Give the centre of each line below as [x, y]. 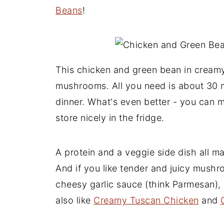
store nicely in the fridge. [110, 118]
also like [74, 200]
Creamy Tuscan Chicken [146, 200]
